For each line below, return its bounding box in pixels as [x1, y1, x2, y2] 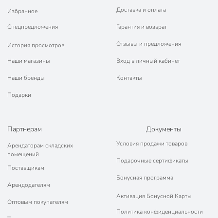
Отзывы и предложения [116, 39, 181, 48]
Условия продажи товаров [116, 139, 187, 147]
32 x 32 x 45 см [146, 2, 199, 12]
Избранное [7, 7, 37, 15]
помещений [7, 150, 39, 158]
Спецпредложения [7, 22, 58, 31]
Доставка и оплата [116, 5, 166, 14]
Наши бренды [7, 73, 45, 82]
